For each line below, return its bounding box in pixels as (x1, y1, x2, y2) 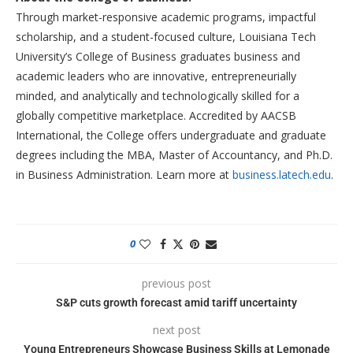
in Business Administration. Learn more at (16, 166, 232, 182)
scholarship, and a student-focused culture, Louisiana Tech (16, 28, 316, 44)
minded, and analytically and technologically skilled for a (16, 87, 299, 103)
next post (152, 321, 201, 337)
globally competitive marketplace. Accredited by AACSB (16, 107, 296, 123)
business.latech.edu (232, 166, 331, 182)
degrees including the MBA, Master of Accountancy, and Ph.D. (16, 147, 333, 162)
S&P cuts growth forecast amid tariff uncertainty (56, 295, 297, 309)
